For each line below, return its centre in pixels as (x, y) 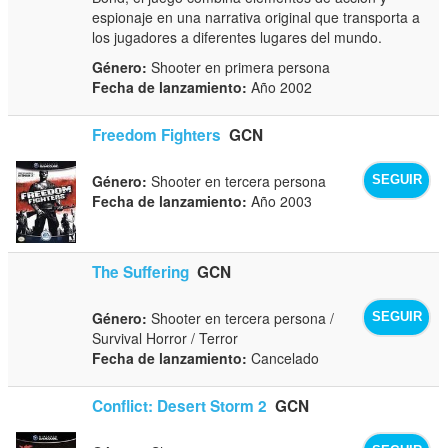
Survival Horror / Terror (165, 337)
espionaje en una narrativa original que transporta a (256, 16)
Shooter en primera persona (239, 66)
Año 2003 (280, 200)
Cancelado (283, 357)
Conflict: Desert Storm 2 (180, 405)
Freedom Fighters (157, 134)
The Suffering (141, 271)
